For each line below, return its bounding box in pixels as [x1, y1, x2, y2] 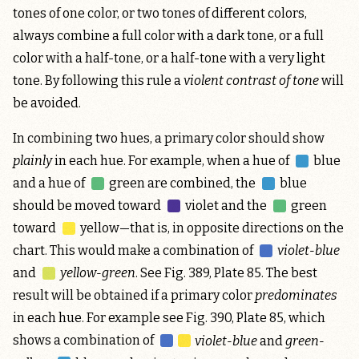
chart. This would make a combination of [13, 243, 256, 259]
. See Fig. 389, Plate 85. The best [135, 265, 318, 281]
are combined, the [145, 175, 259, 192]
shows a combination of [13, 333, 156, 349]
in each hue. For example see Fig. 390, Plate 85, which [13, 310, 325, 326]
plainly [13, 153, 52, 169]
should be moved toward [13, 198, 163, 214]
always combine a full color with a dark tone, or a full [13, 28, 324, 44]
